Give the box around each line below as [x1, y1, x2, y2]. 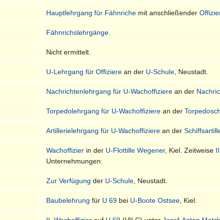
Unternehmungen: [46, 157, 103, 165]
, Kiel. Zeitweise [165, 146, 216, 154]
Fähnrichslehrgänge [46, 28, 109, 36]
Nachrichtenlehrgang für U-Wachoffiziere [46, 87, 173, 95]
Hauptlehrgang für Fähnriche [46, 8, 137, 17]
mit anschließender [136, 8, 200, 17]
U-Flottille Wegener [106, 146, 165, 154]
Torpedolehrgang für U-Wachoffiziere [46, 107, 161, 115]
